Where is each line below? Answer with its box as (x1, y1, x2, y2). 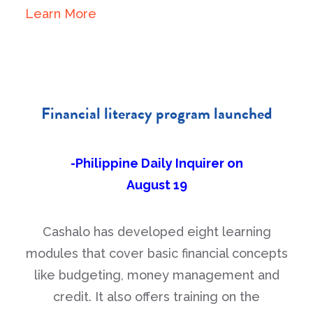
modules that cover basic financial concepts (25, 246, 288, 261)
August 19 (126, 177, 187, 192)
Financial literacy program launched (41, 101, 272, 125)
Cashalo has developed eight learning (42, 224, 271, 239)
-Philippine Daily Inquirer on (70, 156, 243, 170)
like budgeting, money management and (34, 268, 279, 282)
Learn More (25, 6, 96, 21)
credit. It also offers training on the (53, 289, 260, 304)
